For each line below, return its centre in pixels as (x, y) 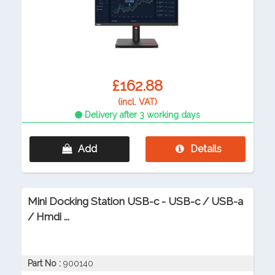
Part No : (44, 264)
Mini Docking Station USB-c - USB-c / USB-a (135, 202)
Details (206, 149)
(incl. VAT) (137, 102)
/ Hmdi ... (48, 217)
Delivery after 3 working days (141, 115)
